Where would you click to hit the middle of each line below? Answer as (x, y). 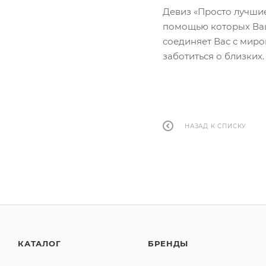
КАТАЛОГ (39, 243)
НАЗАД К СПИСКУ (216, 126)
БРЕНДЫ (168, 243)
